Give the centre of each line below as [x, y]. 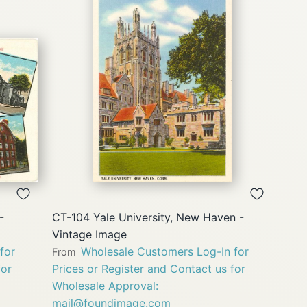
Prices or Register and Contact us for [149, 269]
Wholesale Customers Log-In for [165, 252]
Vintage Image [89, 235]
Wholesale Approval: [105, 286]
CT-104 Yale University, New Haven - [148, 218]
